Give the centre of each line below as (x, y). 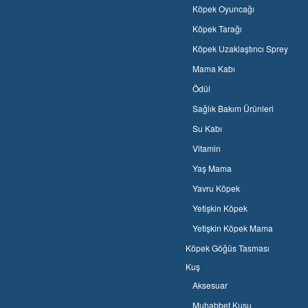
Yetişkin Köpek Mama (233, 228)
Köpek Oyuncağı (224, 9)
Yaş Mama (212, 168)
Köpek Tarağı (218, 29)
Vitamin (207, 148)
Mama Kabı (214, 69)
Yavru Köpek (217, 188)
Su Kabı (208, 129)
